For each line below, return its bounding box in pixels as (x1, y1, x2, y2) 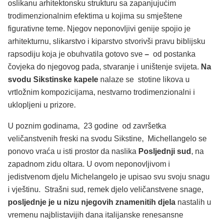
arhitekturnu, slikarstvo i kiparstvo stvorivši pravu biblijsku (8, 37, 205, 45)
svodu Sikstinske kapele (8, 75, 98, 84)
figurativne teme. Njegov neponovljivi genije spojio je (8, 24, 191, 33)
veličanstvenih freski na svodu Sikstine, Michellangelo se (8, 134, 207, 143)
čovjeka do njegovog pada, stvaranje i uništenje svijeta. (8, 62, 201, 71)
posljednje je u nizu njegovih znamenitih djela (8, 198, 175, 207)
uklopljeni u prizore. (8, 100, 76, 109)
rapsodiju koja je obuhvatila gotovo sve (8, 49, 145, 58)
